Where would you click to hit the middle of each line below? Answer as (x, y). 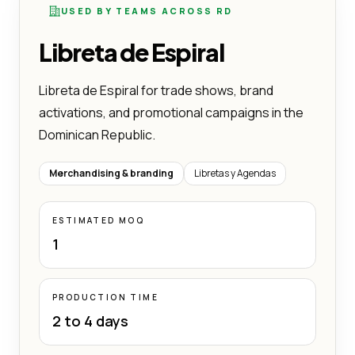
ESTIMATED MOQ (99, 220)
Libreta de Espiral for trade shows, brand (156, 90)
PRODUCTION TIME (105, 297)
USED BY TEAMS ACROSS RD (147, 10)
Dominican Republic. (97, 134)
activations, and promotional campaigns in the (171, 112)
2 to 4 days (90, 321)
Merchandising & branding (111, 173)
